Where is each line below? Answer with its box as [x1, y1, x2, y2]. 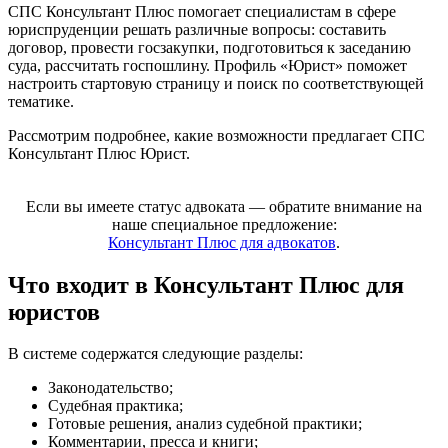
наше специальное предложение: [111, 215, 337, 233]
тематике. [8, 92, 74, 110]
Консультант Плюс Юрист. [8, 144, 190, 162]
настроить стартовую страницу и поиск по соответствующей [8, 74, 424, 92]
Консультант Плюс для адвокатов [108, 233, 336, 251]
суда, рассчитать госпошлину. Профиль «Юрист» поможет [8, 56, 407, 74]
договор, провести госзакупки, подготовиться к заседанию [8, 38, 411, 56]
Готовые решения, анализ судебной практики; [48, 415, 362, 433]
